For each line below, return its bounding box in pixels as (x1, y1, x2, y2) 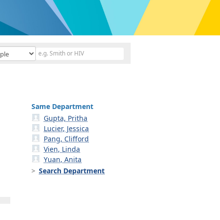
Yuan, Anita (44, 155, 82, 164)
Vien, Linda (44, 144, 81, 154)
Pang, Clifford (44, 134, 89, 143)
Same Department (31, 102, 93, 111)
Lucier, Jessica (44, 124, 89, 133)
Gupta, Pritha (44, 113, 88, 123)
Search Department (39, 166, 105, 175)
